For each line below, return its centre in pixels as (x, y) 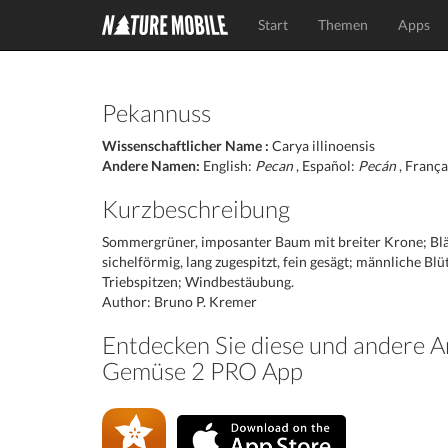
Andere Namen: (151, 165)
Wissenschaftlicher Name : (185, 145)
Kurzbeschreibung (196, 208)
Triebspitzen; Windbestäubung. (198, 281)
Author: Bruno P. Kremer (179, 301)
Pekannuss (156, 112)
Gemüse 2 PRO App (202, 370)
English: (227, 165)
